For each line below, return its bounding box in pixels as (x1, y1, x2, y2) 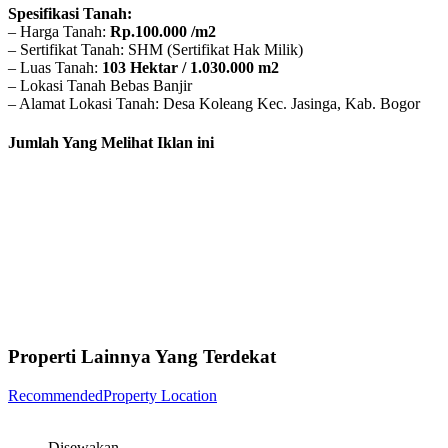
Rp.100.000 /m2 (110, 23, 216, 41)
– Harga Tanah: (8, 23, 110, 41)
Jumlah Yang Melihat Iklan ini (8, 134, 214, 152)
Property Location (103, 387, 217, 405)
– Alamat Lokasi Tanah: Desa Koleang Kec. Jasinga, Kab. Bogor (8, 95, 420, 113)
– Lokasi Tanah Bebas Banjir (8, 77, 192, 95)
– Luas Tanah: (8, 59, 102, 77)
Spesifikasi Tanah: (8, 5, 132, 23)
